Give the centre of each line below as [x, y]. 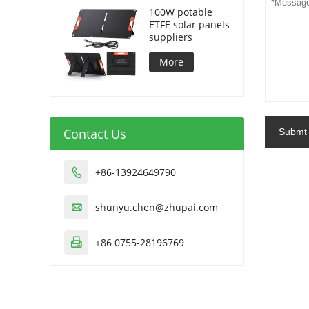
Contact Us [95, 133]
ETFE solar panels [189, 24]
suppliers [171, 37]
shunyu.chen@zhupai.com [157, 207]
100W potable [181, 12]
